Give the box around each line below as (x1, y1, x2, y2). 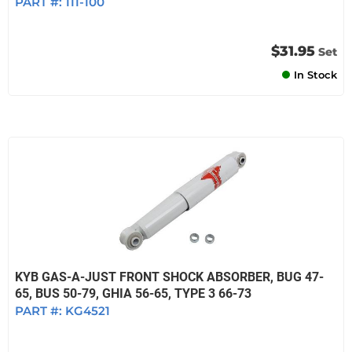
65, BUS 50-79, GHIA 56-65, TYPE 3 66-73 (15, 286, 251, 301)
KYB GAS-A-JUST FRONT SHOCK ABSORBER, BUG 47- (15, 269, 324, 284)
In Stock (294, 68, 337, 81)
